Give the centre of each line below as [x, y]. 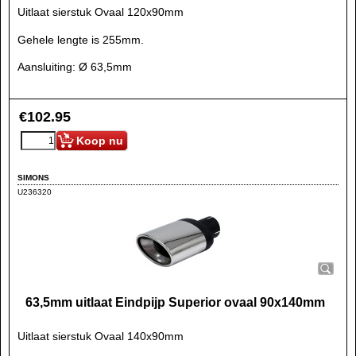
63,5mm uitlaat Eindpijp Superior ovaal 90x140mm [175, 302]
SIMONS [33, 177]
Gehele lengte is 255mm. [81, 39]
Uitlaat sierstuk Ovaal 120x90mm [101, 12]
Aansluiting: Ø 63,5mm [75, 67]
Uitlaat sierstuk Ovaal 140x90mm [101, 336]
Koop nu [100, 141]
